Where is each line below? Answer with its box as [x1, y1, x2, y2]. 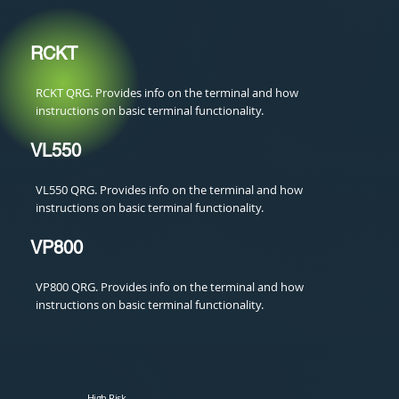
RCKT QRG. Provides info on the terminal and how [36, 84, 299, 101]
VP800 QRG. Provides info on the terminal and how [36, 279, 305, 296]
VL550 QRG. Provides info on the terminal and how [36, 182, 304, 199]
